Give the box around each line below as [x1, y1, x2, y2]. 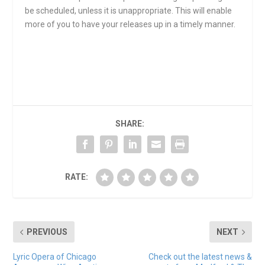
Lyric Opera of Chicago [13, 252, 97, 262]
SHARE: [115, 119, 144, 129]
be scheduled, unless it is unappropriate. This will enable [25, 5, 232, 15]
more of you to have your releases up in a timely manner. [25, 19, 236, 29]
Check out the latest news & [148, 252, 252, 262]
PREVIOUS [27, 227, 68, 237]
